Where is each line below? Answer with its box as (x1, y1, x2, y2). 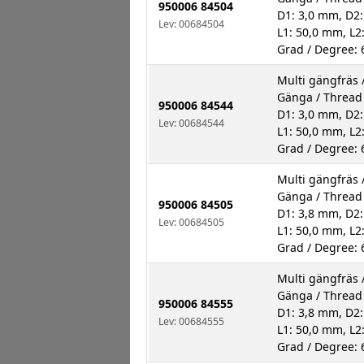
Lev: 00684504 (158, 17, 224, 32)
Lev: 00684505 (158, 215, 224, 230)
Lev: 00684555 (158, 314, 224, 329)
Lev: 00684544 (158, 116, 224, 131)
